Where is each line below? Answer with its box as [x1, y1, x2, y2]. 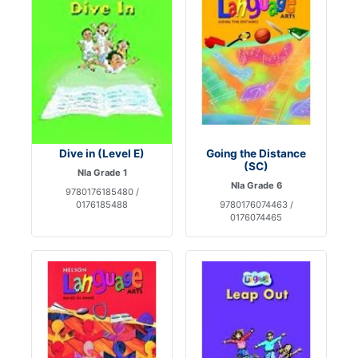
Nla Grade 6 [230, 180, 282, 192]
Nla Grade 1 [77, 167, 127, 179]
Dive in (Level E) [59, 147, 145, 161]
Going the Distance [206, 147, 306, 161]
